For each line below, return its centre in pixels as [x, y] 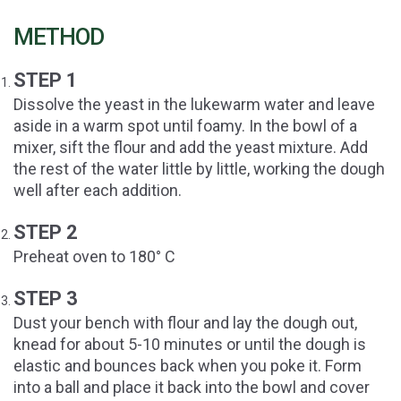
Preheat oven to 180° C [94, 257]
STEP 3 [46, 299]
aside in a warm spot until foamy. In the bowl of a [185, 126]
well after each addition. [98, 191]
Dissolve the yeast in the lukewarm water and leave [194, 105]
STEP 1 [46, 81]
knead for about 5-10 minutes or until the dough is [190, 345]
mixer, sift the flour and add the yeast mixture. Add [191, 148]
